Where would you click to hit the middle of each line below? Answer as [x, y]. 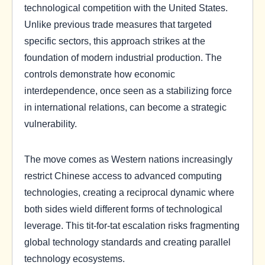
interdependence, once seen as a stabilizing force [128, 91]
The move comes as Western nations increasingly [128, 159]
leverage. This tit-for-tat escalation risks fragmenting [132, 226]
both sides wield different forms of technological [123, 209]
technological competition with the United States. [126, 8]
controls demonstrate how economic [100, 74]
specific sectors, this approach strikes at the [115, 41]
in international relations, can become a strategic [125, 107]
